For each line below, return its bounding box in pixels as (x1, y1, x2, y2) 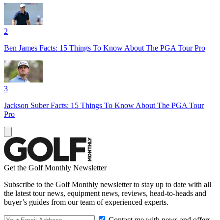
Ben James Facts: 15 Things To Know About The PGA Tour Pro (4, 43, 205, 52)
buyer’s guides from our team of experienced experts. (4, 197, 168, 206)
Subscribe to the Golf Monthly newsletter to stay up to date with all (4, 180, 211, 189)
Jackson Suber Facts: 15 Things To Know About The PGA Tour (4, 101, 204, 110)
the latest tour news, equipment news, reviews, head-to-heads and (4, 189, 206, 197)
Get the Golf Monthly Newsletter (4, 163, 107, 172)
